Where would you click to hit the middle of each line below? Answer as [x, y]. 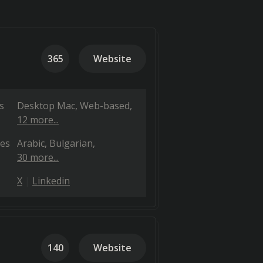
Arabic [31, 143]
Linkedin [51, 181]
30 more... [38, 157]
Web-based [105, 106]
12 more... [38, 120]
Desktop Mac [46, 106]
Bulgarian [71, 143]
